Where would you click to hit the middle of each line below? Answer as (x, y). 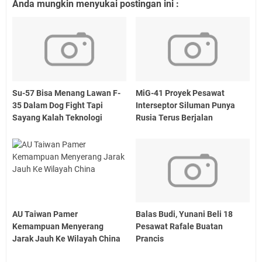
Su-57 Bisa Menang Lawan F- (66, 93)
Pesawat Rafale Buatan (180, 227)
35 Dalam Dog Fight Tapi (58, 105)
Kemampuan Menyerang (58, 227)
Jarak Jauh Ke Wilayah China (66, 239)
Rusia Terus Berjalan (175, 117)
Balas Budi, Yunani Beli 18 (185, 214)
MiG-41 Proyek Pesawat (180, 93)
